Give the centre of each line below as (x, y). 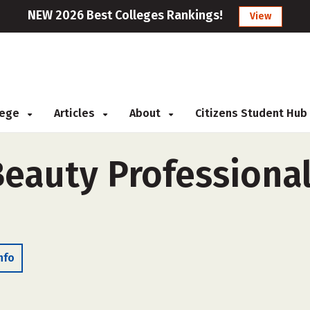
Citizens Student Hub (251, 113)
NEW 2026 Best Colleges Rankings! (125, 15)
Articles (76, 113)
